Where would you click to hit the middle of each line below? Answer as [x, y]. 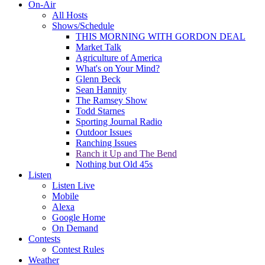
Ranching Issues [106, 143]
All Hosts [70, 15]
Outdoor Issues [104, 132]
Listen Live [73, 185]
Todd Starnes [100, 111]
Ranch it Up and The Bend [126, 153]
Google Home [79, 217]
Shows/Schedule [83, 26]
